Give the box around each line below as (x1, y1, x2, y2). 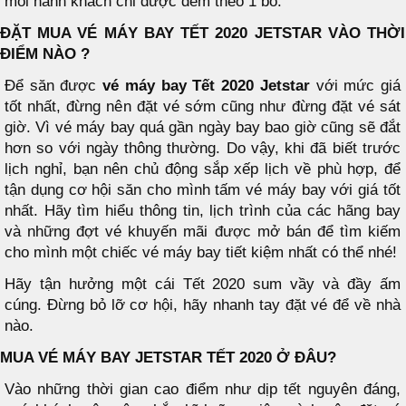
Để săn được (5, 76, 103, 94)
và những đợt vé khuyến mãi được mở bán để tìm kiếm (5, 222, 401, 240)
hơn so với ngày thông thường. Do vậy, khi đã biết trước (5, 139, 401, 157)
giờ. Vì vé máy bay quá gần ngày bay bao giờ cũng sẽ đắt (5, 118, 401, 136)
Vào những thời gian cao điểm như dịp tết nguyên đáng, (5, 380, 401, 398)
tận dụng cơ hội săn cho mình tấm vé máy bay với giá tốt (5, 180, 401, 198)
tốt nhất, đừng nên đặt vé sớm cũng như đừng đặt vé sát (5, 97, 401, 115)
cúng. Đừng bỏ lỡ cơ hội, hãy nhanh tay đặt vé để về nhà (5, 295, 401, 314)
